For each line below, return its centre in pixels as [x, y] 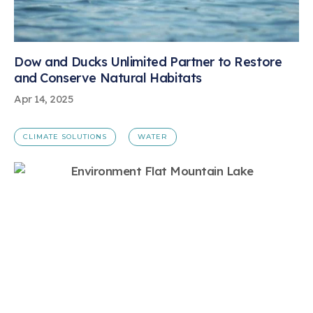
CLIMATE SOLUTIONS [65, 136]
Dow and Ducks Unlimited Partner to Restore [148, 62]
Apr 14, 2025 [44, 99]
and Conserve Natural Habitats [108, 78]
